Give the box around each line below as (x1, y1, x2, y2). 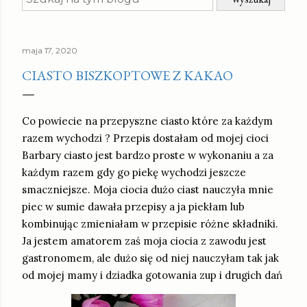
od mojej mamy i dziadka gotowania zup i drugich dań (22, 269, 282, 282)
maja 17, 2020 (22, 45, 77, 56)
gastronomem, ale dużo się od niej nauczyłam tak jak (22, 251, 279, 265)
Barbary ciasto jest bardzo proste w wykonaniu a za (22, 149, 273, 162)
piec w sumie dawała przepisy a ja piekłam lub (22, 200, 245, 213)
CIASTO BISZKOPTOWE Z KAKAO (22, 66, 233, 84)
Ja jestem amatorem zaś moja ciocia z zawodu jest (22, 234, 267, 247)
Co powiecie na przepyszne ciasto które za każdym (22, 114, 273, 127)
